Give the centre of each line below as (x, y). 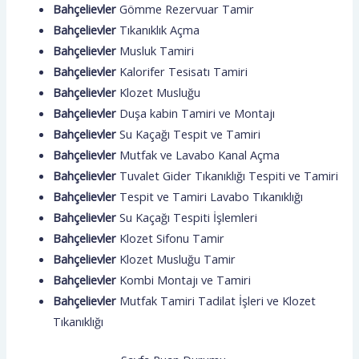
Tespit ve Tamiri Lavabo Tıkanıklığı (212, 196)
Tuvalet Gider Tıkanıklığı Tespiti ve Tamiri (229, 175)
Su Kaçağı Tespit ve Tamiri (190, 133)
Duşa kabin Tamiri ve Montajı (198, 113)
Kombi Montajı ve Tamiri (186, 279)
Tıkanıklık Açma (160, 29)
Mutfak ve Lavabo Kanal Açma (200, 154)
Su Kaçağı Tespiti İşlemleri (189, 217)
